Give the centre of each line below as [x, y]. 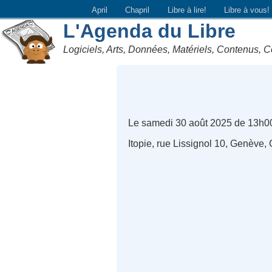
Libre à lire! [187, 10]
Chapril [138, 10]
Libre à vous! [247, 10]
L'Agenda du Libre [150, 31]
